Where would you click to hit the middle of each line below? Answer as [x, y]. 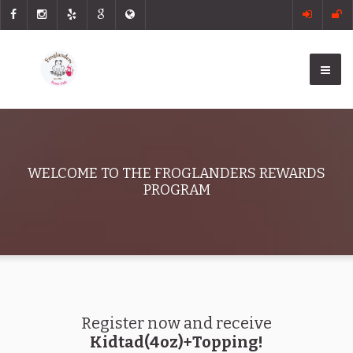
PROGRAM [176, 190]
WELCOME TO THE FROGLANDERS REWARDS [176, 173]
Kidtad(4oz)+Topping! [176, 342]
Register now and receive [176, 323]
